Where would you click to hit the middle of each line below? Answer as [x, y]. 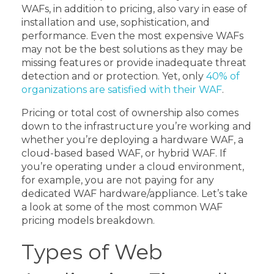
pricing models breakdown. [88, 220]
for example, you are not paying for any [118, 180]
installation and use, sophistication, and [116, 22]
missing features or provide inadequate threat [134, 62]
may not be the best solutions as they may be [132, 49]
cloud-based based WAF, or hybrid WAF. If [124, 153]
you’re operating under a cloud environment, [133, 166]
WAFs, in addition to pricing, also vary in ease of [134, 9]
